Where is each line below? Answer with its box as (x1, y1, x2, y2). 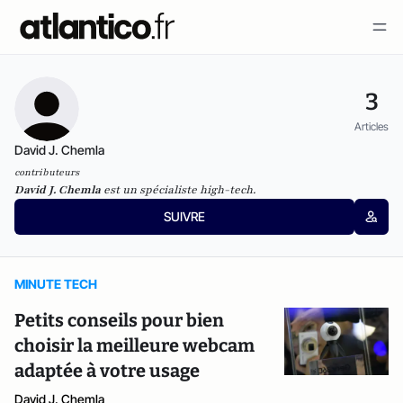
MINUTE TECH (14, 276, 97, 291)
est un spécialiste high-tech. (101, 183, 255, 197)
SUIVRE (163, 209, 205, 224)
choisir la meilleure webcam (14, 335, 255, 356)
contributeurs (14, 166, 79, 179)
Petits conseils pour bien (14, 309, 224, 331)
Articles (354, 119, 389, 133)
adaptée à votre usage (14, 360, 200, 381)
